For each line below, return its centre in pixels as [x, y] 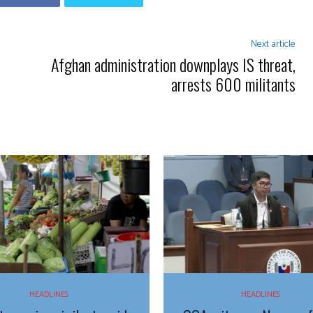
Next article [273, 44]
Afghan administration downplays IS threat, [173, 64]
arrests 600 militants [233, 83]
